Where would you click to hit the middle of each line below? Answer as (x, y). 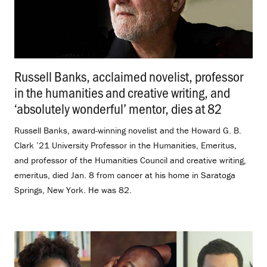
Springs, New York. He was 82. (73, 190)
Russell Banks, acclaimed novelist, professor (129, 76)
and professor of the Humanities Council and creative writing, (130, 160)
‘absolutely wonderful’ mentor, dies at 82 (118, 108)
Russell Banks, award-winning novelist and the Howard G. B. (128, 130)
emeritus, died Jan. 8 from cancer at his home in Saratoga (125, 175)
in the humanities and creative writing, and (122, 92)
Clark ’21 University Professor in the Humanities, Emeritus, (125, 145)
